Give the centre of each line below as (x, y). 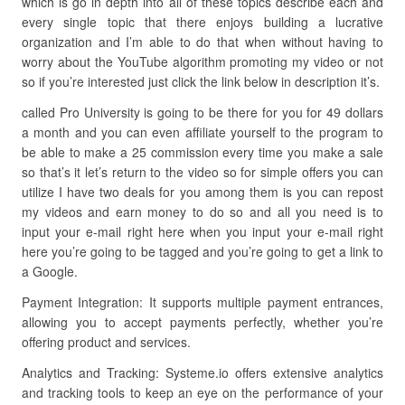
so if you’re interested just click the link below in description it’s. (201, 81)
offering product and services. (106, 342)
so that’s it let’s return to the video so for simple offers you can (202, 172)
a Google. (50, 271)
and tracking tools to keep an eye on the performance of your (202, 392)
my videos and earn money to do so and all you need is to (202, 212)
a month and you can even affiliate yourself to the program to (202, 132)
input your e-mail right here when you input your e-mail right (202, 231)
